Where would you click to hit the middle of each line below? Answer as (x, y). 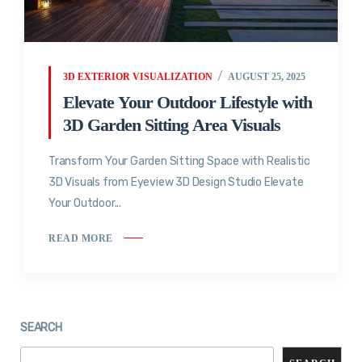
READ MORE (81, 238)
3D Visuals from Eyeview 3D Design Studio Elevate (176, 182)
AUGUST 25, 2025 (266, 76)
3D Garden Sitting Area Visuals (172, 124)
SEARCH (41, 327)
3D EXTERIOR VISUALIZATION (138, 76)
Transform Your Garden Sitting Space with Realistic (179, 161)
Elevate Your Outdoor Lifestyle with (187, 102)
